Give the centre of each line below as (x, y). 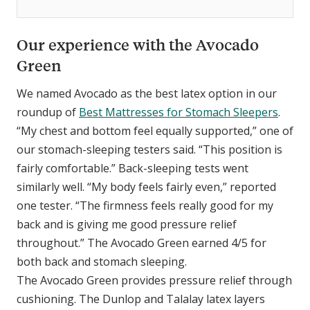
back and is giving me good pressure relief (127, 224)
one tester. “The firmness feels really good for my (145, 205)
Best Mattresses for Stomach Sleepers (179, 112)
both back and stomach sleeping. (103, 261)
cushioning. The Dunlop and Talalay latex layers (141, 299)
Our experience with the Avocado (138, 44)
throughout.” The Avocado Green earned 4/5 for (142, 243)
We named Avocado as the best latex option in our (147, 93)
